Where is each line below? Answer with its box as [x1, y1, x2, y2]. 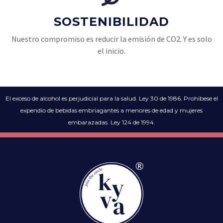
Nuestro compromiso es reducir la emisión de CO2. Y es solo [11, 33, 212, 44]
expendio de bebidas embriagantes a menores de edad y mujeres [20, 106, 203, 114]
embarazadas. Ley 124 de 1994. [68, 118, 155, 126]
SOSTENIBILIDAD [54, 14, 169, 29]
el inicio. [98, 45, 125, 56]
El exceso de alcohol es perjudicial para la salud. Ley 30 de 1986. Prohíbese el [5, 94, 218, 102]
